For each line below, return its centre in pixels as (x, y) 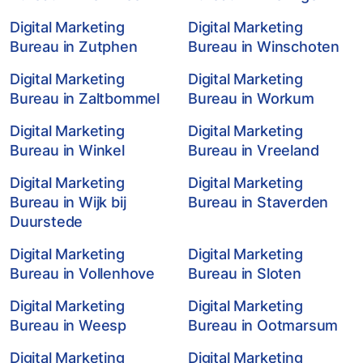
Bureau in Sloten (245, 273)
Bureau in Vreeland (254, 150)
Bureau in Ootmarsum (263, 325)
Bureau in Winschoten (264, 47)
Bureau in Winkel (67, 150)
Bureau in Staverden (258, 202)
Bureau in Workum (251, 98)
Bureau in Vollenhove (83, 273)
